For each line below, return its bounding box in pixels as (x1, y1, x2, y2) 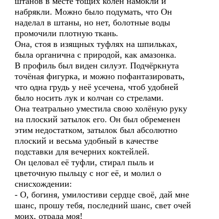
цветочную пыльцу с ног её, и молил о (15, 168, 161, 178)
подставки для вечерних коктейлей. (15, 147, 150, 156)
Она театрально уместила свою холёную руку (15, 104, 187, 113)
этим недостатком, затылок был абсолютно (15, 125, 177, 135)
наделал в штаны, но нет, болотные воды (15, 18, 170, 27)
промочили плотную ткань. (15, 28, 118, 38)
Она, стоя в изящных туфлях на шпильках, (15, 39, 177, 49)
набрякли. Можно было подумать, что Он (15, 7, 172, 17)
